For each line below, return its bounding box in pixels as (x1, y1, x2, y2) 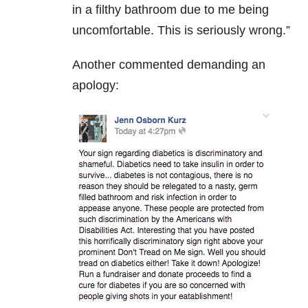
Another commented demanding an (72, 57, 265, 71)
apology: (72, 78, 119, 92)
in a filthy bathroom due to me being (72, 2, 269, 16)
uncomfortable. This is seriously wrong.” (72, 23, 290, 37)
